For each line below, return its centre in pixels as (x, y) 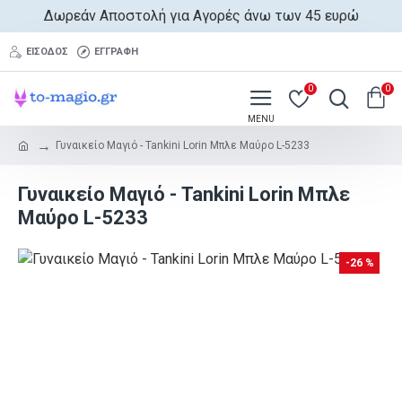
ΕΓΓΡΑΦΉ (116, 51)
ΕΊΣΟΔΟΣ (47, 51)
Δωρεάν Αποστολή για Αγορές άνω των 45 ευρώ (201, 16)
